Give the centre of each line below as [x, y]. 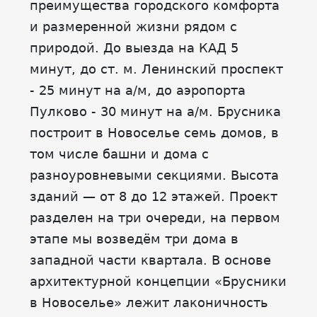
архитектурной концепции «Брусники [158, 281]
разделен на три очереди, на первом [155, 218]
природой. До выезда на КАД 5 [134, 48]
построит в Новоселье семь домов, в [154, 133]
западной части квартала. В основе [150, 260]
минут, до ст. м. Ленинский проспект [156, 69]
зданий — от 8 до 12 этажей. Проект [154, 196]
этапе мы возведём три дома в [134, 239]
